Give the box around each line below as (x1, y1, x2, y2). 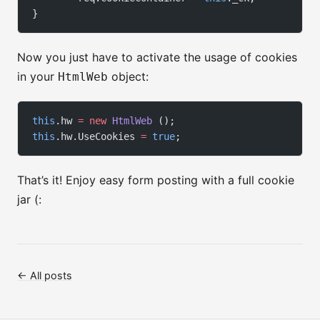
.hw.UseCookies (55, 131, 141, 143)
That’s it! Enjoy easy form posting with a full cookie (17, 173, 294, 188)
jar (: (17, 192, 41, 207)
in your (17, 69, 58, 84)
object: (108, 69, 149, 84)
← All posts (17, 269, 72, 282)
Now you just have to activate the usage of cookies (17, 50, 297, 65)
